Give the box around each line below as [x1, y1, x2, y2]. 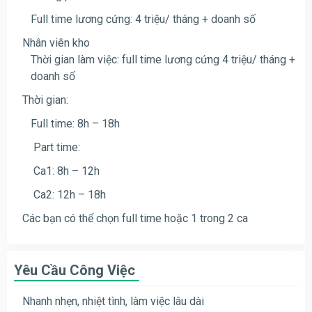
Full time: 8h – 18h [31, 116, 120, 130]
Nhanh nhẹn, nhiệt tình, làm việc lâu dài [22, 294, 204, 308]
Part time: [31, 140, 80, 154]
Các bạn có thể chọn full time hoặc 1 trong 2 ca [22, 211, 248, 225]
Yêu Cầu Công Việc [14, 261, 135, 279]
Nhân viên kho [22, 36, 90, 49]
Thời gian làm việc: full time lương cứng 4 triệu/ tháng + [31, 52, 295, 66]
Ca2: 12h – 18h [31, 187, 106, 201]
